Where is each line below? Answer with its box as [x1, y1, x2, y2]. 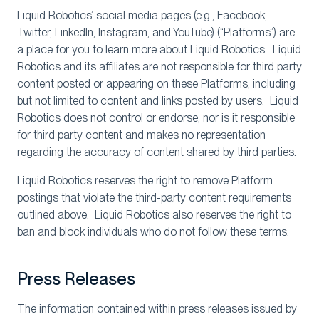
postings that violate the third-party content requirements [17, 191, 291, 204]
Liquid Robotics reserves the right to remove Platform [17, 174, 273, 187]
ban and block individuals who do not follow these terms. [17, 225, 289, 239]
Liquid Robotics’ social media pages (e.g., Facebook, [17, 9, 267, 22]
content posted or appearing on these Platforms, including [17, 77, 296, 90]
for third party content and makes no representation [17, 128, 266, 142]
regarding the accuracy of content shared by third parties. [17, 145, 296, 159]
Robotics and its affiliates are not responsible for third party [17, 60, 302, 73]
